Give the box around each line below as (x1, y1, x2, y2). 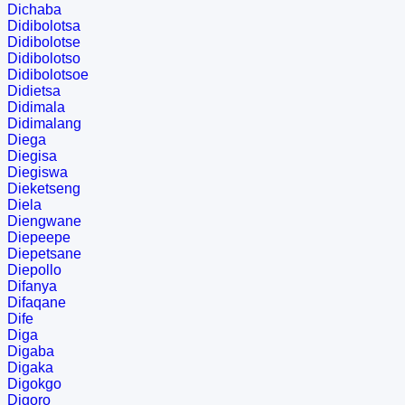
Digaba (7, 344, 54, 360)
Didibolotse (7, 34, 80, 51)
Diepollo (7, 262, 61, 278)
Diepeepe (7, 230, 71, 246)
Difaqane (7, 295, 66, 311)
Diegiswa (7, 165, 68, 181)
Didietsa (7, 83, 61, 99)
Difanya (7, 278, 57, 295)
